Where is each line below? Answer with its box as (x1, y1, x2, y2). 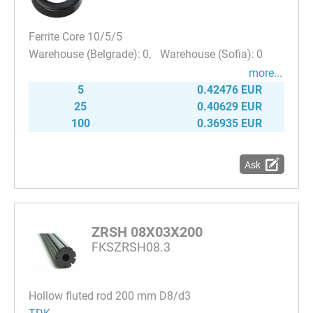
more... (249, 66, 282, 80)
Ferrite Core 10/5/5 (29, 30, 122, 44)
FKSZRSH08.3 (92, 240, 170, 255)
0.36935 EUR (197, 117, 262, 131)
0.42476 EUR (197, 83, 262, 97)
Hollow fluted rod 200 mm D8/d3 (29, 289, 191, 303)
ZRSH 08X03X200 (92, 224, 203, 241)
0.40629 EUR (197, 100, 262, 114)
